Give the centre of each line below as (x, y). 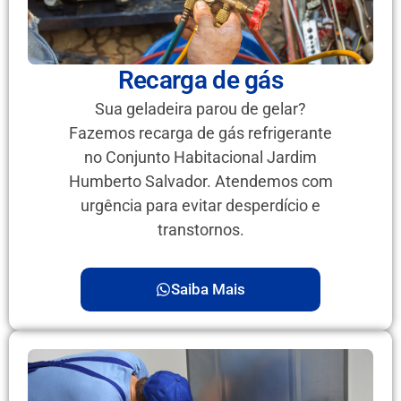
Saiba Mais (208, 290)
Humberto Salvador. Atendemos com (200, 182)
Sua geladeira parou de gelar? (200, 109)
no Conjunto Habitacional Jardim (200, 158)
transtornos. (200, 230)
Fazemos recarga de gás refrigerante (200, 133)
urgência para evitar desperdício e (200, 206)
